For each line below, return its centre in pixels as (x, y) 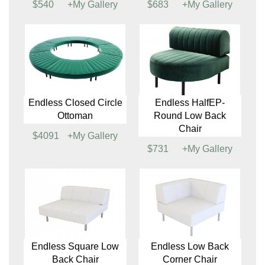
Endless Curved (190, 198)
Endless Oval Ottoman (191, 67)
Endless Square (75, 198)
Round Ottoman (75, 80)
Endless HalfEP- (75, 67)
